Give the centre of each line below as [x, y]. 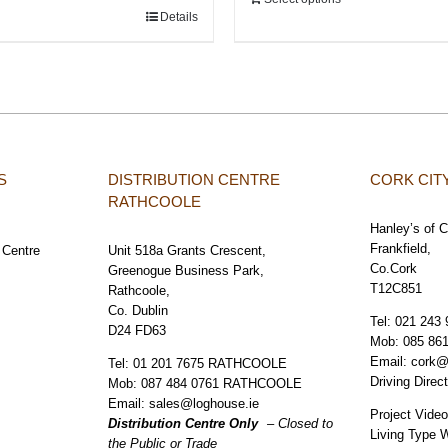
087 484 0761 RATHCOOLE [221, 384]
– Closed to [297, 424]
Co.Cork [394, 269]
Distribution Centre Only [182, 424]
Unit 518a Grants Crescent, [186, 251]
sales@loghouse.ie [203, 404]
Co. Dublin [137, 311]
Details [179, 17]
